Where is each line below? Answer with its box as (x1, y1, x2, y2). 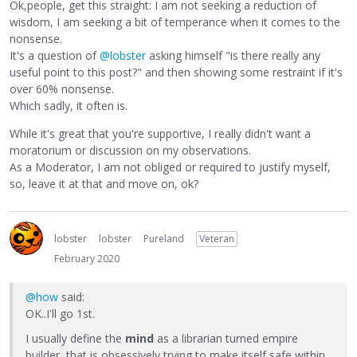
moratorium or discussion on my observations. (10, 143, 251, 159)
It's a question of (10, 48, 100, 64)
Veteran (199, 232, 234, 246)
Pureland (143, 232, 184, 246)
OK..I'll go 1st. (25, 306, 95, 322)
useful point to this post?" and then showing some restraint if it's (10, 65, 343, 80)
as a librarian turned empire (154, 331, 298, 347)
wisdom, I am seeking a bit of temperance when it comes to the (10, 14, 340, 30)
